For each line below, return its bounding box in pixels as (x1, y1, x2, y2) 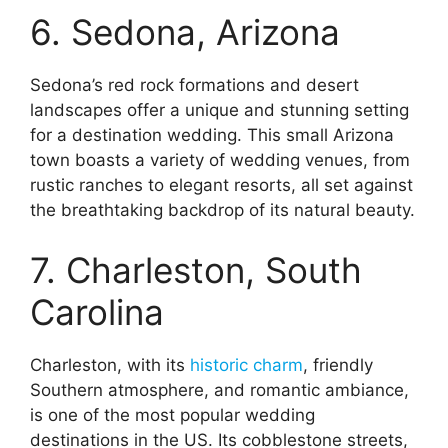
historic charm (190, 354, 303, 375)
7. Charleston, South (30, 248, 362, 291)
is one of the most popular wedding (30, 404, 315, 425)
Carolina (30, 290, 164, 333)
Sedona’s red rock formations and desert (30, 75, 359, 96)
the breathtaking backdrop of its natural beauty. (30, 200, 415, 221)
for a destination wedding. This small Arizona (30, 125, 394, 146)
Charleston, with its (30, 354, 190, 375)
